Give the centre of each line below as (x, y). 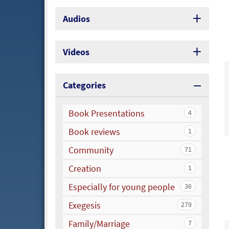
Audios (76, 19)
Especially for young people (122, 187)
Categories (84, 85)
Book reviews (94, 132)
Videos (76, 52)
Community (91, 150)
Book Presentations (107, 113)
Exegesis (85, 205)
